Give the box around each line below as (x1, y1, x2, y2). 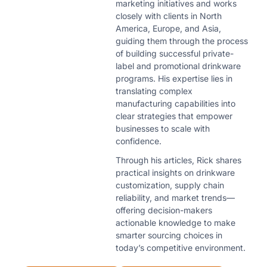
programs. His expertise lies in (116, 73, 232, 83)
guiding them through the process (116, 35, 248, 46)
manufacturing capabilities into (116, 98, 235, 108)
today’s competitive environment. (116, 242, 246, 253)
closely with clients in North (116, 10, 222, 21)
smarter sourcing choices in (116, 229, 222, 240)
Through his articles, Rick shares (116, 154, 241, 165)
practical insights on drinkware (116, 167, 235, 178)
